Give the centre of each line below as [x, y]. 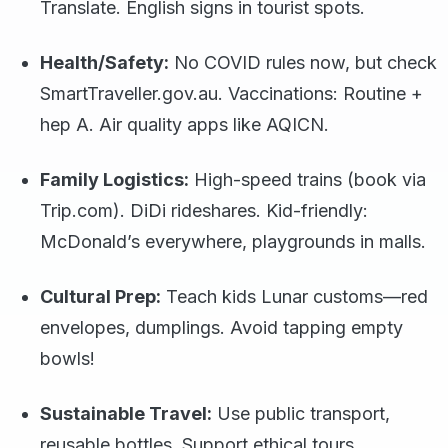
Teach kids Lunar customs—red [294, 296]
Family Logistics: [114, 179]
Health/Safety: [104, 62]
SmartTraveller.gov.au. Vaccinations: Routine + [231, 93]
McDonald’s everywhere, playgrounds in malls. [233, 241]
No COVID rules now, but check [303, 62]
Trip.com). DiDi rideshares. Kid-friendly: [204, 210]
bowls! [67, 358]
